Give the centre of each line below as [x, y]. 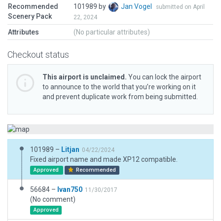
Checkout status [38, 55]
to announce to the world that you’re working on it [119, 87]
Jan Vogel [137, 6]
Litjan [70, 149]
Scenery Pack [30, 16]
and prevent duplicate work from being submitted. [120, 97]
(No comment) [53, 199]
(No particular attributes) [112, 32]
